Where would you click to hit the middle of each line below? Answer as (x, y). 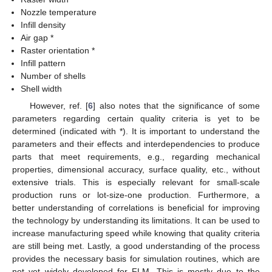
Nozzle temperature (59, 12)
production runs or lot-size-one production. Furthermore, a (136, 195)
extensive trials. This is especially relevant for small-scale (136, 182)
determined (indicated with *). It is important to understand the (136, 131)
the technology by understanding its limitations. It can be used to (136, 221)
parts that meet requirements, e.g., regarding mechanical (136, 157)
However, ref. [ (59, 106)
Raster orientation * (58, 50)
